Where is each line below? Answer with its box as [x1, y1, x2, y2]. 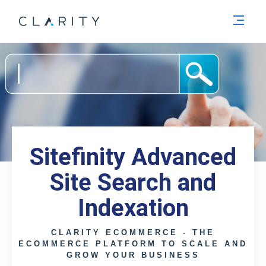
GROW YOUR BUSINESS [66, 251, 200, 259]
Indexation [77, 194, 189, 222]
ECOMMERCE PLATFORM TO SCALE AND [18, 239, 248, 248]
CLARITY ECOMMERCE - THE [51, 228, 215, 237]
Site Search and [50, 169, 216, 197]
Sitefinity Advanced [30, 143, 236, 171]
